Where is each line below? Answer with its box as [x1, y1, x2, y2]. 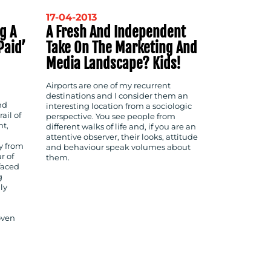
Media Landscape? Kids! [46, 54, 181, 73]
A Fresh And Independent [46, 22, 186, 41]
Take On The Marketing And [46, 38, 197, 57]
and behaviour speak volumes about [46, 142, 191, 152]
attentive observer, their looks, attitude [46, 132, 198, 142]
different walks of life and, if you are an [46, 122, 196, 131]
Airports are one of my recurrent [46, 80, 171, 90]
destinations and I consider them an [46, 91, 188, 100]
